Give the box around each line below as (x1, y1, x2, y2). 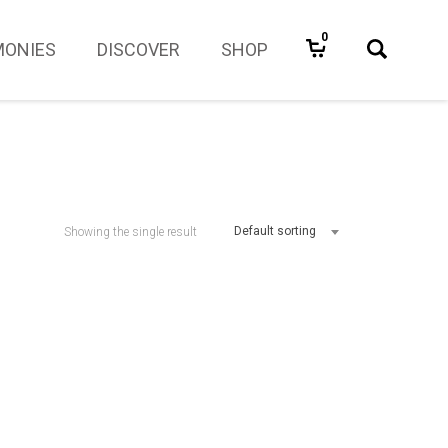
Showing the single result (63, 225, 197, 239)
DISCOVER (97, 39, 180, 60)
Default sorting (233, 224, 316, 238)
